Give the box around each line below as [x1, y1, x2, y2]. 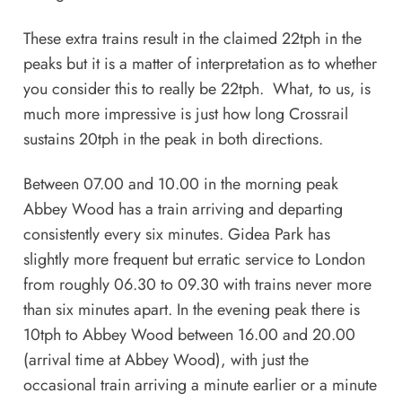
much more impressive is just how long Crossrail [22, 101, 348, 126]
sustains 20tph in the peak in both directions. [22, 127, 323, 151]
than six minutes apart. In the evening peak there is [22, 297, 360, 321]
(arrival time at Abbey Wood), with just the [22, 347, 309, 371]
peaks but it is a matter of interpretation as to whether [22, 51, 377, 75]
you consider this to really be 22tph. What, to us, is [22, 76, 371, 100]
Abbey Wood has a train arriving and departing [22, 197, 343, 221]
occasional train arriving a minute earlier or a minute [22, 372, 377, 397]
